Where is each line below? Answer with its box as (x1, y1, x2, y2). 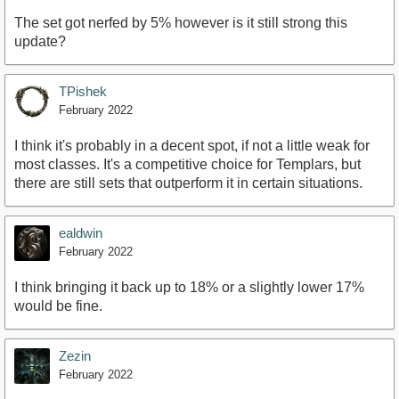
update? (14, 34, 66, 50)
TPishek (59, 84, 107, 100)
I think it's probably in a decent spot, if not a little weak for (14, 138, 370, 154)
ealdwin (59, 225, 102, 241)
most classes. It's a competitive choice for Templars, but (14, 157, 361, 173)
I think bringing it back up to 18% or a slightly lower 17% (14, 280, 364, 296)
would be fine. (14, 298, 102, 314)
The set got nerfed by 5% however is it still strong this (14, 15, 347, 31)
